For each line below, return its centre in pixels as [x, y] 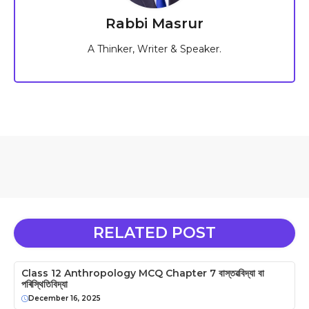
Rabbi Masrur [154, 23]
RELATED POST [154, 233]
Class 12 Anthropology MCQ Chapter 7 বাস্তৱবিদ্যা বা [143, 273]
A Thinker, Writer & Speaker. [154, 49]
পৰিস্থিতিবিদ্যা [44, 284]
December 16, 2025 [64, 298]
